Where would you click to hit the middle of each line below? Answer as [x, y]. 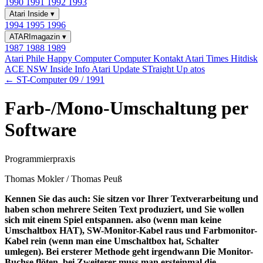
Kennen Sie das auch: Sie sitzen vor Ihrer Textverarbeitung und [131, 198]
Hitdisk [244, 58]
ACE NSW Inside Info [48, 69]
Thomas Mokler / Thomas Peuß [63, 178]
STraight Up [166, 69]
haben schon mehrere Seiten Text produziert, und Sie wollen [124, 209]
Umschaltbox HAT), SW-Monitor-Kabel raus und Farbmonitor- [131, 230]
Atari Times [208, 58]
